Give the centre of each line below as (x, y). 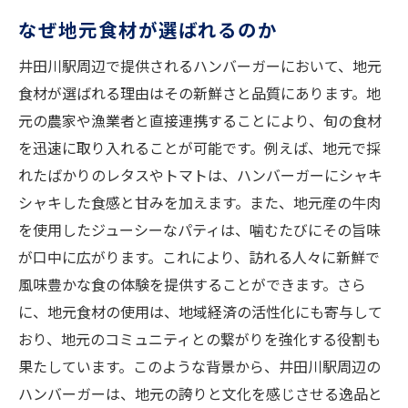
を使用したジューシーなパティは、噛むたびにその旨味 (199, 230)
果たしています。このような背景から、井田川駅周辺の (199, 367)
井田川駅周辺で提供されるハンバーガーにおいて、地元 (200, 66)
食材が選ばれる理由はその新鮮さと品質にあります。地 (199, 93)
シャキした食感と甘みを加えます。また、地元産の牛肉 (199, 203)
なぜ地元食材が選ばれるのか (148, 30)
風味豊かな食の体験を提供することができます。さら (192, 285)
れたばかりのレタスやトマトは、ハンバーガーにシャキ (200, 175)
